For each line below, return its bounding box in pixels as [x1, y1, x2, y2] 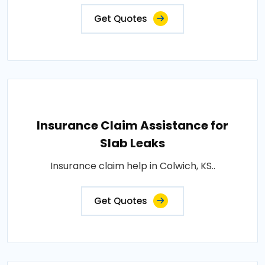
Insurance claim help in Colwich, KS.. [50, 159, 215, 173]
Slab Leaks [100, 134, 165, 151]
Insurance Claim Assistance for [37, 117, 228, 134]
